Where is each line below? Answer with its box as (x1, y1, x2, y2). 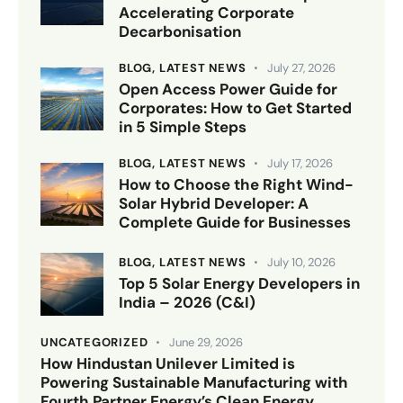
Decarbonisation (119, 21, 241, 41)
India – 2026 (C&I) (119, 292, 255, 313)
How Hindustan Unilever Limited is (40, 354, 295, 374)
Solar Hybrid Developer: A (119, 193, 309, 214)
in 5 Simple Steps (119, 117, 246, 138)
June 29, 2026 (168, 335, 243, 351)
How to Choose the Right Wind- (119, 175, 354, 195)
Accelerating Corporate (119, 2, 294, 22)
